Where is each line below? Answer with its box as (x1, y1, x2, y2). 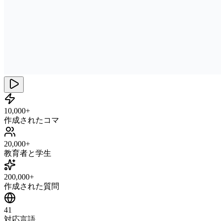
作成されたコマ (4, 115, 59, 124)
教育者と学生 (4, 148, 51, 157)
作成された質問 (4, 182, 59, 190)
